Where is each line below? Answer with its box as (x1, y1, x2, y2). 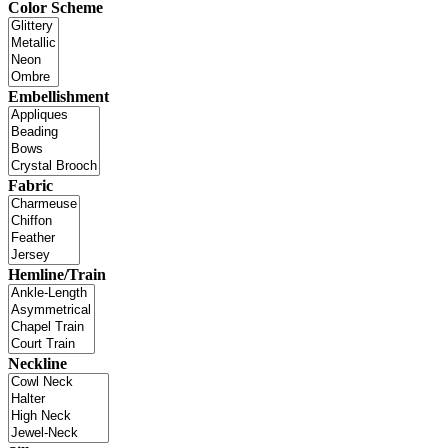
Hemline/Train (8, 265, 106, 283)
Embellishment (8, 87, 109, 105)
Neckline (8, 354, 67, 372)
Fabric (8, 176, 53, 194)
